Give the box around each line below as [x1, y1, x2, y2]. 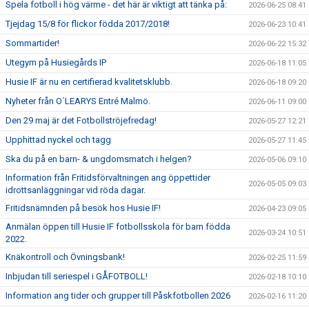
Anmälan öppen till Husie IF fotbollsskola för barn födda [6, 221, 230, 232]
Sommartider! [6, 38, 59, 48]
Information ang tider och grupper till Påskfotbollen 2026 [6, 290, 230, 301]
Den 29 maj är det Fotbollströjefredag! [6, 115, 157, 126]
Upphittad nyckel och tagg [6, 134, 111, 145]
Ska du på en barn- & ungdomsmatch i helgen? [6, 154, 192, 164]
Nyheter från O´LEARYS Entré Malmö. [6, 96, 150, 106]
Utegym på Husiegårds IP [6, 57, 106, 68]
